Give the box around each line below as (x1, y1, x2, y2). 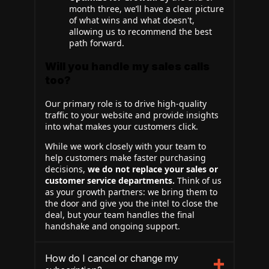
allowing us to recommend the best (69, 26, 212, 37)
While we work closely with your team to (45, 141, 206, 152)
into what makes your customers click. (45, 121, 198, 132)
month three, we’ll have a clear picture (69, 3, 224, 14)
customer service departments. (45, 175, 175, 186)
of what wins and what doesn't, (69, 14, 195, 26)
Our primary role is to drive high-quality (45, 98, 207, 109)
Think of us (175, 175, 222, 186)
